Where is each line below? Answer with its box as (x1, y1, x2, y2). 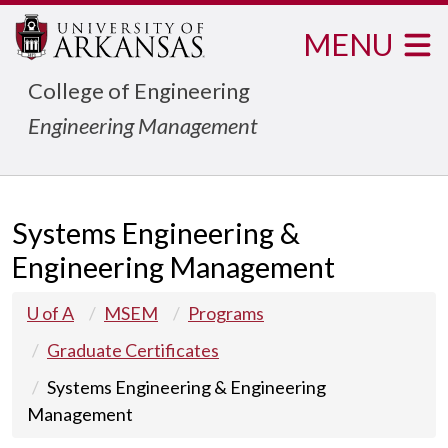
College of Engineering (28, 77, 250, 104)
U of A (27, 302, 74, 324)
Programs (188, 302, 264, 324)
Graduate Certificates (47, 339, 219, 361)
